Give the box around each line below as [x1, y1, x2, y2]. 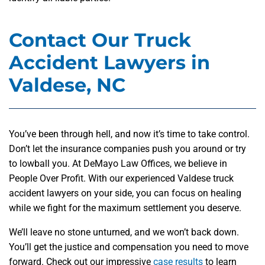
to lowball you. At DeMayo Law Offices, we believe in [9, 158, 227, 170]
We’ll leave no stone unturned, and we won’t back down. [9, 227, 239, 238]
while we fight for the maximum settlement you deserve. [9, 202, 244, 214]
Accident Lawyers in [9, 51, 210, 75]
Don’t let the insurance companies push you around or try [9, 143, 246, 155]
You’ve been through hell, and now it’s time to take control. [9, 128, 250, 140]
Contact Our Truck [9, 28, 191, 52]
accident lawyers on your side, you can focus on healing [9, 188, 241, 199]
